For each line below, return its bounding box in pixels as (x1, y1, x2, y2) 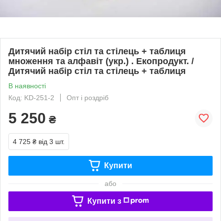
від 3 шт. (38, 137, 65, 146)
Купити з (87, 196, 121, 205)
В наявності (8, 81, 46, 90)
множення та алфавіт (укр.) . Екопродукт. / (8, 56, 194, 66)
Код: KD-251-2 (8, 93, 54, 102)
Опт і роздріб (67, 93, 109, 102)
